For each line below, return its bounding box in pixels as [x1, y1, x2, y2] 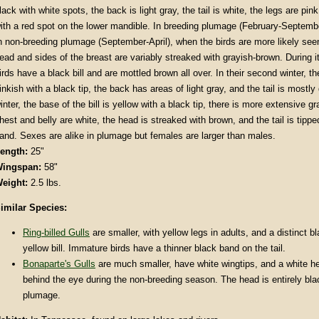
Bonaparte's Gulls [23, 258, 95, 269]
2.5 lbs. [28, 177, 61, 188]
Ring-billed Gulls [23, 227, 90, 238]
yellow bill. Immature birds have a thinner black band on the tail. [23, 243, 286, 253]
